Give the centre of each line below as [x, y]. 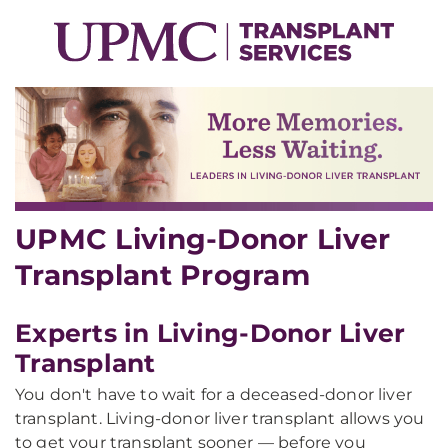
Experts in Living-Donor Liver [210, 333]
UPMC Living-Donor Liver [203, 239]
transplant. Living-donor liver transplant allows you [220, 419]
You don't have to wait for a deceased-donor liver [213, 395]
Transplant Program [163, 275]
